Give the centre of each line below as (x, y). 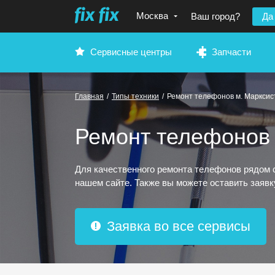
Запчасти (231, 52)
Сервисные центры (131, 52)
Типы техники (135, 96)
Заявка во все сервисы (179, 226)
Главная (89, 96)
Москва (152, 16)
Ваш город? (215, 16)
